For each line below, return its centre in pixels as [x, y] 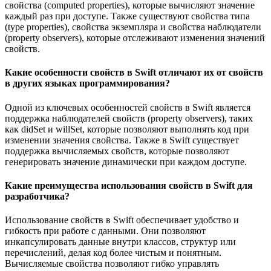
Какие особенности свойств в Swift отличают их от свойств [134, 73]
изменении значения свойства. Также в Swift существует [122, 140]
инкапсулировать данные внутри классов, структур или [120, 242]
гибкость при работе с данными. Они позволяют [105, 231]
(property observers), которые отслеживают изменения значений [135, 38]
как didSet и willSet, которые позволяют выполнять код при [127, 129]
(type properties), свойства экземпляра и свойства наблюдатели [133, 27]
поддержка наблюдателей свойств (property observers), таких [129, 118]
